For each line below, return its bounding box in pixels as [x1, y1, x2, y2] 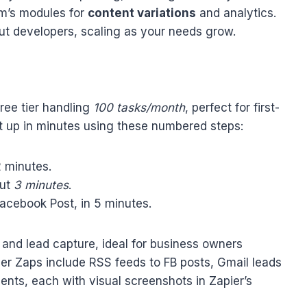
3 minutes [14, 178, 69, 193]
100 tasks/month [93, 101, 185, 115]
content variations [88, 6, 196, 21]
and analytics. [196, 6, 276, 21]
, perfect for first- [185, 101, 280, 115]
